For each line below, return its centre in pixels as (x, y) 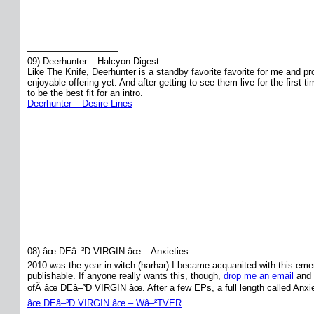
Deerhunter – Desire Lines (80, 103)
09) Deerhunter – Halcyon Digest (93, 61)
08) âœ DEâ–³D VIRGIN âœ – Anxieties (108, 251)
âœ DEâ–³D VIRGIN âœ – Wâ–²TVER (104, 303)
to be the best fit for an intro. (85, 93)
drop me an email (259, 275)
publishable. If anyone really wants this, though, (125, 275)
